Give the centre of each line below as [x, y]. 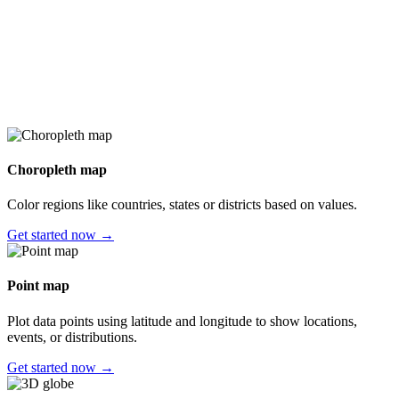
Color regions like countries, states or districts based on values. [182, 205]
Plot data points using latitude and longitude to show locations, [182, 321]
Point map [38, 286]
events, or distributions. [72, 337]
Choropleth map [57, 169]
